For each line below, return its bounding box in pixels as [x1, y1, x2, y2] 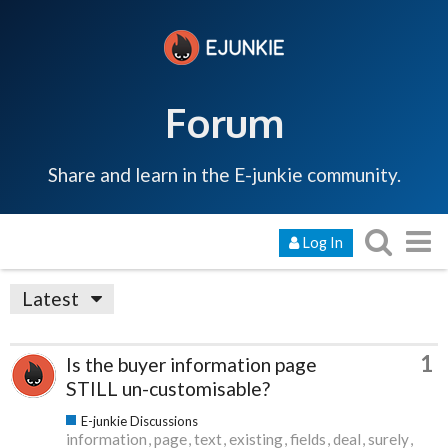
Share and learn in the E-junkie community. [47, 162, 401, 186]
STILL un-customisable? [66, 376, 270, 400]
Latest [22, 286, 79, 310]
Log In [302, 233, 343, 251]
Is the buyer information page [66, 352, 317, 376]
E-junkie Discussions [81, 412, 198, 429]
